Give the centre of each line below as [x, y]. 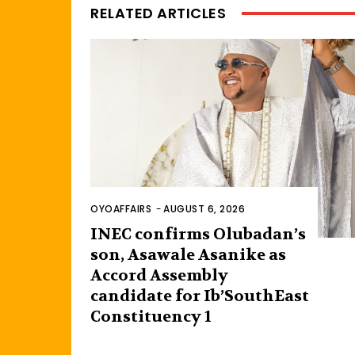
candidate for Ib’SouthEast [200, 296]
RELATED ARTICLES [158, 13]
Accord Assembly [159, 276]
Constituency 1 [151, 317]
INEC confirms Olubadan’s [198, 235]
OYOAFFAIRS [121, 209]
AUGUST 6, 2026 [204, 209]
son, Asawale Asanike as [188, 255]
